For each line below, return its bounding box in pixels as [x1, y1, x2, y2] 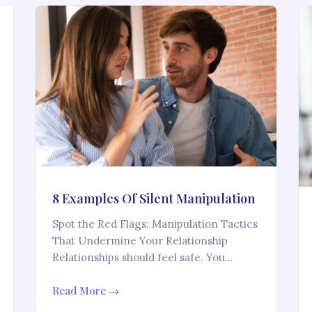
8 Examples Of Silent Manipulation [52, 190, 255, 208]
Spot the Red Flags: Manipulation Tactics [52, 217, 258, 231]
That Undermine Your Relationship [52, 234, 228, 248]
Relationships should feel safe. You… [52, 251, 233, 265]
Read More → [52, 283, 119, 298]
